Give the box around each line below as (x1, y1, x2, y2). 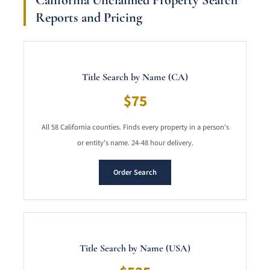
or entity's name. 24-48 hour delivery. (77, 137, 193, 149)
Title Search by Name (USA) (80, 242, 190, 255)
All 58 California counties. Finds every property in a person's (41, 122, 229, 133)
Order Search (113, 167, 157, 178)
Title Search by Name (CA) (82, 71, 188, 84)
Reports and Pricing (36, 9, 142, 26)
